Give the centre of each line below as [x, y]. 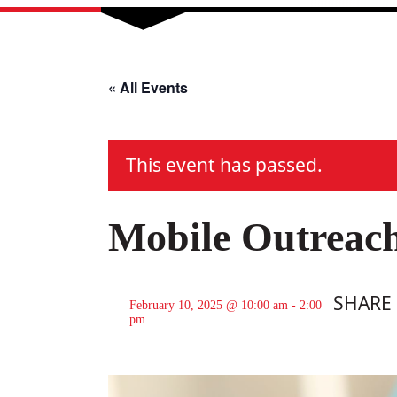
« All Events [148, 88]
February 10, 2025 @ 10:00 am [209, 305]
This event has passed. [224, 164]
